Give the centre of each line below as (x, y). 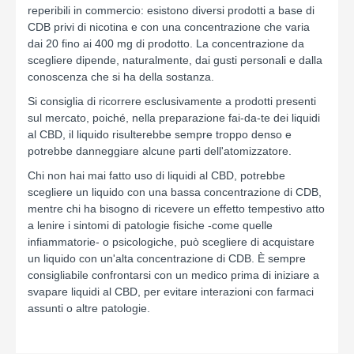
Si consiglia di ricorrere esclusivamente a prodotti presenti (172, 101)
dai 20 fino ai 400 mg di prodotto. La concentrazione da (166, 43)
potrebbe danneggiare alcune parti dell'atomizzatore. (160, 151)
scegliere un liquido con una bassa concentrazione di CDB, (175, 192)
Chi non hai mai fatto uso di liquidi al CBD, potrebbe (156, 175)
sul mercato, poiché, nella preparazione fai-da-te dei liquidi (174, 118)
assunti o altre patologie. (89, 308)
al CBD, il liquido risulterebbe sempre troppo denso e (160, 134)
